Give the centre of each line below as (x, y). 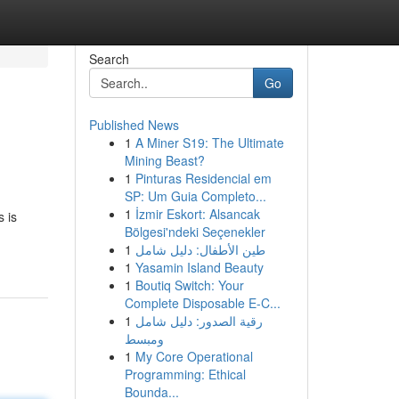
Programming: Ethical (185, 374)
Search (109, 59)
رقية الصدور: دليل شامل (199, 321)
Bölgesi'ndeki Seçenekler (195, 232)
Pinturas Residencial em (203, 178)
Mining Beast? (164, 160)
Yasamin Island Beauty (199, 267)
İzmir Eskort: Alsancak (197, 214)
